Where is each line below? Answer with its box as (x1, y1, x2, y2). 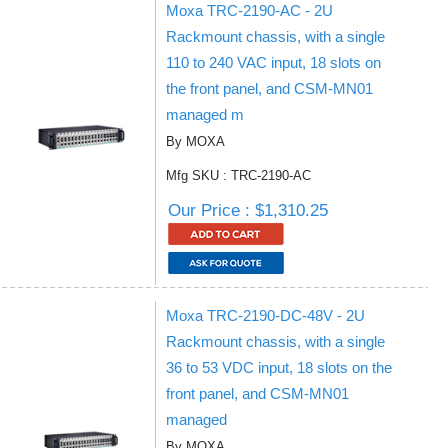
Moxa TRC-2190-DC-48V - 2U (166, 307, 365, 324)
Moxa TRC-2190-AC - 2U (166, 2, 333, 19)
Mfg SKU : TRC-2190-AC (166, 168, 311, 183)
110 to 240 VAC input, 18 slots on (166, 54, 381, 71)
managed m (166, 106, 244, 123)
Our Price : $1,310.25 (168, 201, 328, 220)
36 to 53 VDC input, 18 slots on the (166, 359, 392, 376)
